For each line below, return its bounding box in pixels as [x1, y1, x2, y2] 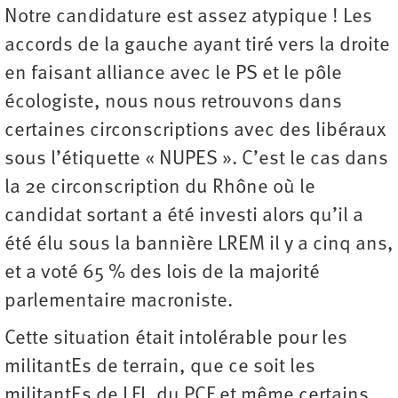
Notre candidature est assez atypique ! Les [4, 7, 372, 28]
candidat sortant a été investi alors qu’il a [4, 206, 363, 227]
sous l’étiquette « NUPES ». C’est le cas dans [4, 149, 388, 171]
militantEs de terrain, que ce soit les [4, 357, 315, 378]
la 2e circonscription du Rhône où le [4, 178, 315, 199]
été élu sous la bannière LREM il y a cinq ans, [4, 235, 394, 256]
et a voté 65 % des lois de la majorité [4, 263, 320, 284]
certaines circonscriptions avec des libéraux [4, 121, 386, 142]
